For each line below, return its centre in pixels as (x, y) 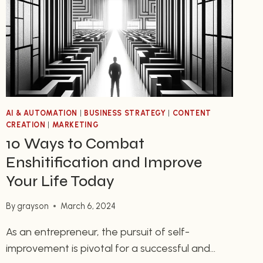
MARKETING (75, 125)
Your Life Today (60, 182)
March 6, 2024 (88, 206)
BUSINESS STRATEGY (125, 113)
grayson (33, 206)
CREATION (26, 125)
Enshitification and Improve (104, 163)
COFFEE (74, 33)
